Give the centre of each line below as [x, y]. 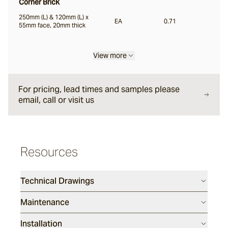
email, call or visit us [56, 100]
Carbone [65, 62]
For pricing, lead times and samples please [99, 89]
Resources [49, 152]
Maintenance [45, 202]
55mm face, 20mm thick [52, 25]
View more [110, 55]
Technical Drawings [57, 181]
